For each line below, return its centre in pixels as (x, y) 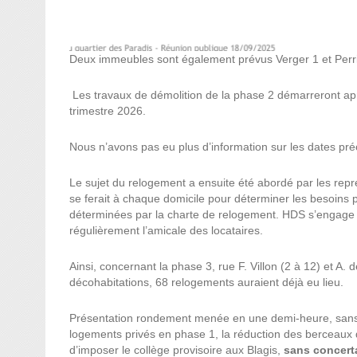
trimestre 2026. (108, 111)
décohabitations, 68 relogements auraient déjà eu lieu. (206, 282)
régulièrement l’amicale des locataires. (166, 231)
